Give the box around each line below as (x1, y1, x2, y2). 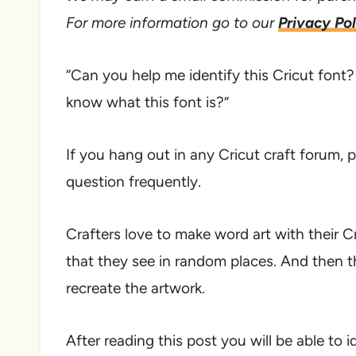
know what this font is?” (66, 93, 229, 112)
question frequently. (66, 172, 201, 192)
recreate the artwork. (66, 279, 205, 298)
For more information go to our (66, 14, 278, 33)
